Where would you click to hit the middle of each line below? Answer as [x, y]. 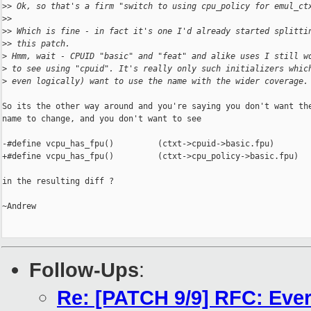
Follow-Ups [84, 270]
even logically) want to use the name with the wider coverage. [158, 82]
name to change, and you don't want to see [102, 119]
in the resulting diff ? [58, 182]
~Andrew [19, 207]
